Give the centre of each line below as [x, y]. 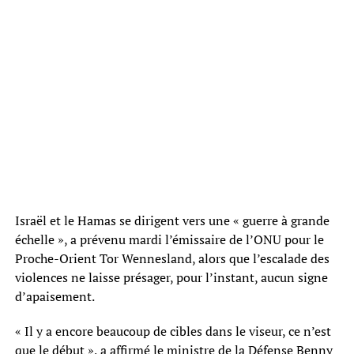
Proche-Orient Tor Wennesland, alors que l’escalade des [172, 258]
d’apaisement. [55, 296]
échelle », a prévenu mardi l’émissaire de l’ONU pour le [169, 239]
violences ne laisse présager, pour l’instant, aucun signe [171, 277]
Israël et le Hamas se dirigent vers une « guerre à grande [172, 220]
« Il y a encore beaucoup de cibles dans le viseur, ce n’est [173, 331]
